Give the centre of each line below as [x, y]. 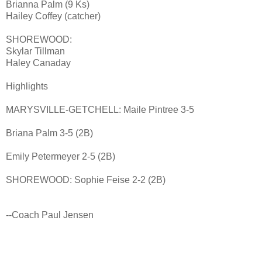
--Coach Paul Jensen [50, 215]
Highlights [27, 87]
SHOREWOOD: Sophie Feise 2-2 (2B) [86, 180]
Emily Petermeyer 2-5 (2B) [61, 157]
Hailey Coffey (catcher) [53, 16]
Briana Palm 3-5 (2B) [49, 133]
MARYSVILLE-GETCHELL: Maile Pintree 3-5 [100, 110]
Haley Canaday [38, 63]
